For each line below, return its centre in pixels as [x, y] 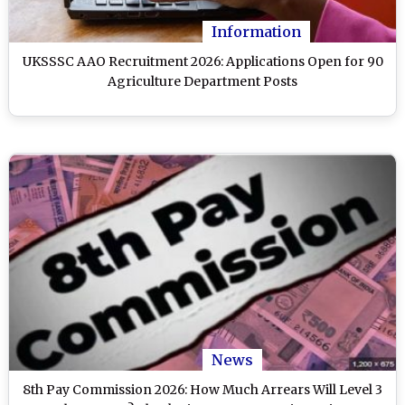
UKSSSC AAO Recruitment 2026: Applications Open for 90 [202, 61]
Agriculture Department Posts [202, 81]
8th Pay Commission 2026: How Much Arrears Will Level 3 [202, 390]
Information [256, 31]
